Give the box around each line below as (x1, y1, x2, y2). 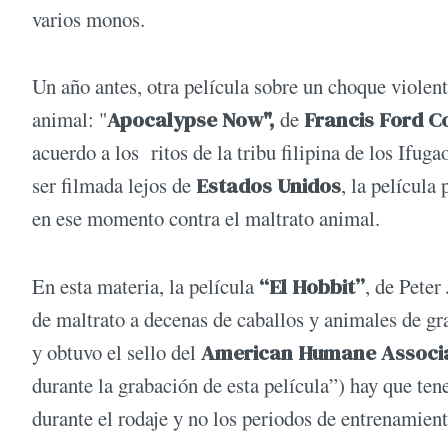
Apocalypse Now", (107, 105, 280, 135)
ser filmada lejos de (32, 171, 196, 200)
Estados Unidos (196, 171, 341, 201)
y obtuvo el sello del (32, 337, 201, 366)
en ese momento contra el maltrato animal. (32, 204, 387, 233)
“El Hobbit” (254, 271, 365, 301)
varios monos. (32, 5, 145, 34)
